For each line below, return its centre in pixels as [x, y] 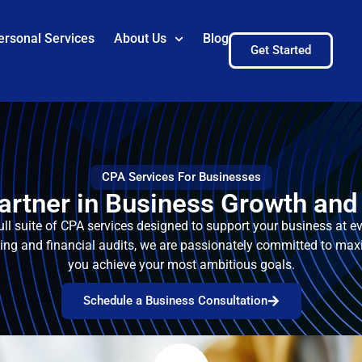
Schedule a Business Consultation [175, 300]
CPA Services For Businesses [181, 177]
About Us [140, 39]
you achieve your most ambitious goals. [181, 264]
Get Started [280, 51]
